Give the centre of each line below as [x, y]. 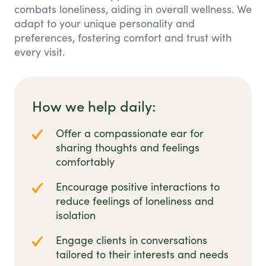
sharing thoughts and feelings [128, 148]
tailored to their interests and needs [142, 254]
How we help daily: [94, 106]
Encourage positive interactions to [138, 187]
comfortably [85, 162]
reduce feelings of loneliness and [135, 201]
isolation [76, 215]
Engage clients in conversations [132, 240]
